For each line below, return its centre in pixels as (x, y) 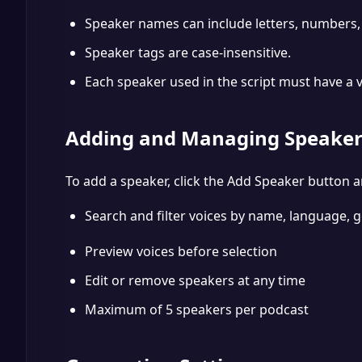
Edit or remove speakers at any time (195, 280)
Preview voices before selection (181, 251)
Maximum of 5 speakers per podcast (197, 309)
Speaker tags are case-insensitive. (188, 53)
